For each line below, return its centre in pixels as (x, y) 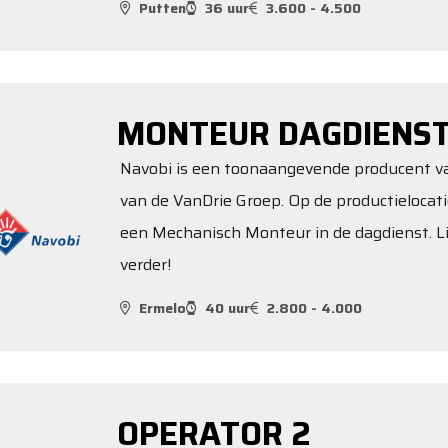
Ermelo (162, 307)
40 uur (227, 307)
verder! (145, 264)
